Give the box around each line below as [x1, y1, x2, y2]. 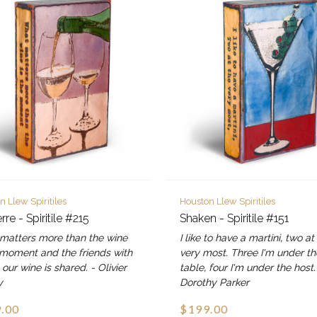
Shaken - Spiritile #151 [180, 211, 289, 225]
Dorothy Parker [180, 276, 250, 288]
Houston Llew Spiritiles [180, 195, 276, 207]
